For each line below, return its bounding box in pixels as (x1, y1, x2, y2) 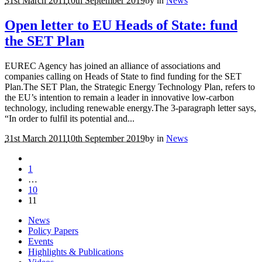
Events (28, 236, 53, 247)
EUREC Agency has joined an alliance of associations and (5, 61, 220, 71)
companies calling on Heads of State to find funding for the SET (5, 71, 242, 82)
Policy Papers (28, 226, 78, 236)
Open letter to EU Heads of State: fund (5, 18, 237, 33)
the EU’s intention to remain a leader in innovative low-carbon (5, 92, 234, 103)
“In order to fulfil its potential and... (5, 113, 135, 124)
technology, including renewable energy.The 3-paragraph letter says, (5, 103, 256, 113)
